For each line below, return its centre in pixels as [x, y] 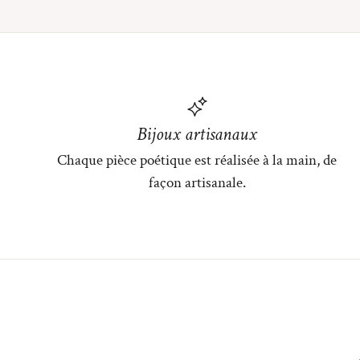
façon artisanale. [197, 183]
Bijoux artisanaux [197, 135]
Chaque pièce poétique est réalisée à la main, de [197, 161]
